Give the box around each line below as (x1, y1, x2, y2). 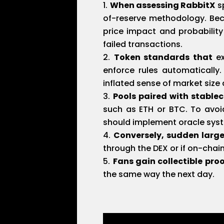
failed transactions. (103, 38, 183, 50)
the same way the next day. (103, 168, 215, 180)
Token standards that (113, 51, 212, 63)
